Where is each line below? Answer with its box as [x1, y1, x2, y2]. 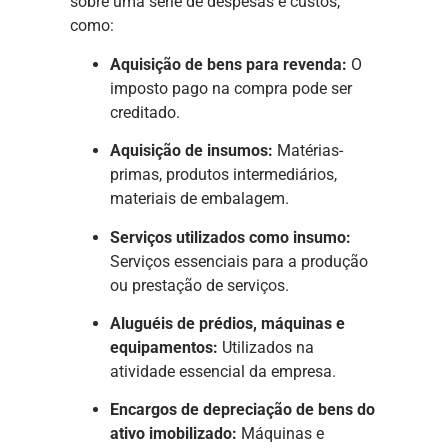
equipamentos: [110, 337, 218, 357]
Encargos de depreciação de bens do [110, 400, 375, 420]
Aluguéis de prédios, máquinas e [110, 313, 345, 333]
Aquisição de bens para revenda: [110, 54, 347, 74]
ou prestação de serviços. [110, 275, 289, 295]
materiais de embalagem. [110, 189, 289, 209]
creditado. [110, 102, 180, 122]
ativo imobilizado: [110, 424, 237, 444]
